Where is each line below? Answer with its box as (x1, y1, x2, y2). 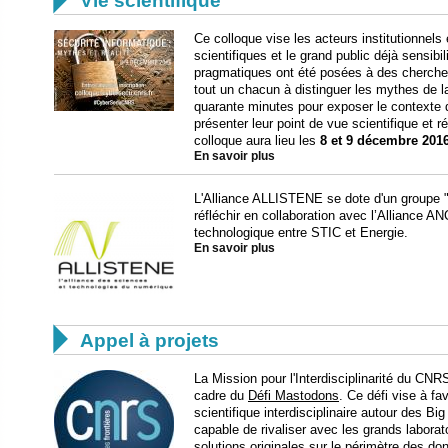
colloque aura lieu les (194, 132, 320, 148)
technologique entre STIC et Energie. (194, 224, 408, 240)
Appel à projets (80, 329, 219, 351)
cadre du (194, 387, 248, 403)
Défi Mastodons (248, 387, 339, 403)
